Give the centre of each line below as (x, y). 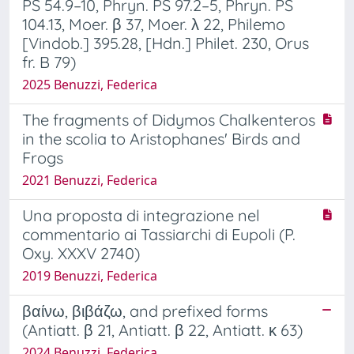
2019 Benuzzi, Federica (90, 275)
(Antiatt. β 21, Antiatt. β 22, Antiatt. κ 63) (162, 330)
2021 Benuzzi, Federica (90, 180)
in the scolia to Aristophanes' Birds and (161, 138)
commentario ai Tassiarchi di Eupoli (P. (159, 234)
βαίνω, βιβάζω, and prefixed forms (145, 311)
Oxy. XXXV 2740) (81, 253)
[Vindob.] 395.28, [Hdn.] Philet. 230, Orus (166, 43)
